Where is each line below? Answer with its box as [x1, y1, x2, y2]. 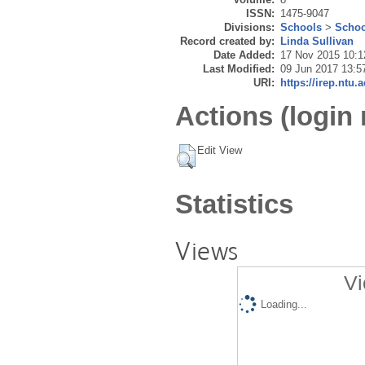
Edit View [197, 143, 242, 156]
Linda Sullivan [280, 35, 354, 48]
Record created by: [180, 35, 275, 48]
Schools [280, 21, 322, 34]
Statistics [175, 188, 293, 219]
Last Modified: [203, 63, 275, 76]
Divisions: [224, 21, 275, 34]
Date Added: [213, 49, 275, 62]
